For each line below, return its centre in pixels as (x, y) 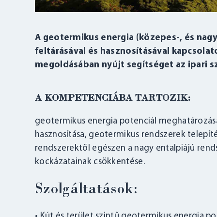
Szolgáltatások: (87, 190)
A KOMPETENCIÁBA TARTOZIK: (113, 98)
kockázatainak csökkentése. (90, 162)
